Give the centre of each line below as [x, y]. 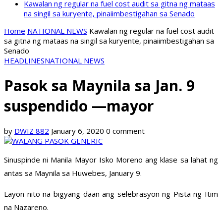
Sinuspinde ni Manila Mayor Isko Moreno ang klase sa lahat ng [111, 160]
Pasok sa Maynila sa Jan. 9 [99, 86]
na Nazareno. [26, 207]
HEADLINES [24, 60]
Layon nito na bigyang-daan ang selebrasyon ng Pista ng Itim [111, 194]
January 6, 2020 [78, 131]
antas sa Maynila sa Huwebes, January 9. [73, 173]
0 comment [125, 131]
